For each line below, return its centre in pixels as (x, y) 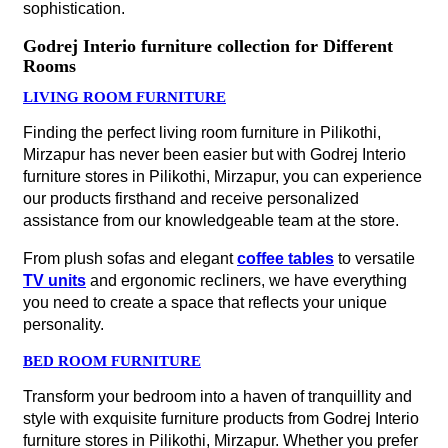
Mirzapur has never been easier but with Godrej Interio (214, 154)
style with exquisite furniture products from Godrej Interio (221, 418)
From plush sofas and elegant (130, 258)
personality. (63, 324)
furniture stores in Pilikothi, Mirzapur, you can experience (222, 176)
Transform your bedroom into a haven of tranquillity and (217, 396)
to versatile (374, 258)
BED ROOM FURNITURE (112, 361)
